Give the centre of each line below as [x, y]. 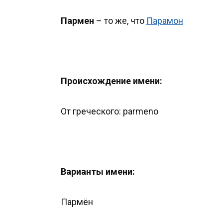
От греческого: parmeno [110, 111]
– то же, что [120, 21]
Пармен [77, 21]
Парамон [165, 21]
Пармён [77, 202]
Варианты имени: [98, 172]
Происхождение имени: [111, 81]
